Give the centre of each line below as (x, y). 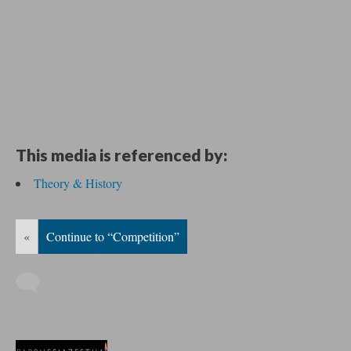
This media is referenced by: (121, 155)
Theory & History (78, 183)
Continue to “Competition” (113, 236)
